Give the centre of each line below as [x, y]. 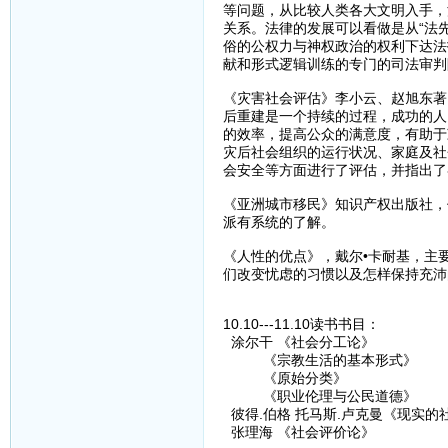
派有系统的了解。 [278, 222]
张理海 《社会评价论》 [298, 432]
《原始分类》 [284, 378]
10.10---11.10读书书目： [301, 324]
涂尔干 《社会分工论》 [298, 342]
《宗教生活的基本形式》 [319, 360]
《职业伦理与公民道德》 [319, 396]
